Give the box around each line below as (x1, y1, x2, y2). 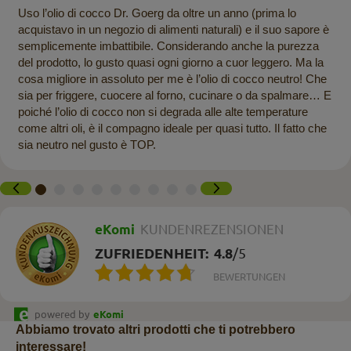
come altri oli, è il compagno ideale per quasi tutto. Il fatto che (17, 121, 327, 135)
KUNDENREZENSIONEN (140, 222, 284, 237)
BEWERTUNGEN (213, 271, 285, 283)
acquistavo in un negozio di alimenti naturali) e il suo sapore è (17, 22, 329, 36)
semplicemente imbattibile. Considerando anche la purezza (17, 38, 319, 52)
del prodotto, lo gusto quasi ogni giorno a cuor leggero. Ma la (17, 55, 324, 69)
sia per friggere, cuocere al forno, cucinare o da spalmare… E (17, 88, 331, 102)
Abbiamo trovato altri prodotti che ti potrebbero (16, 323, 295, 337)
